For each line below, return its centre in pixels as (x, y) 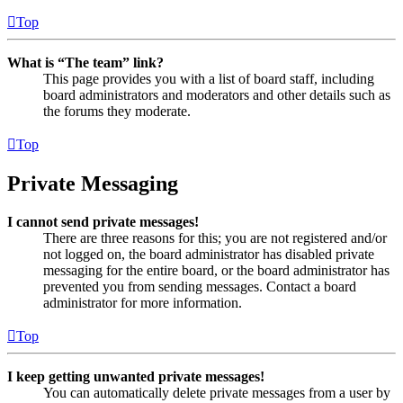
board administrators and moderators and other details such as (217, 95)
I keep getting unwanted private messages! (136, 377)
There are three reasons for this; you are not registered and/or (215, 238)
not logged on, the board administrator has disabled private (209, 255)
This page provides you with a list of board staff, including (209, 79)
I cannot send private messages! (103, 222)
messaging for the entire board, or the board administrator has (216, 271)
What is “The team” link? (85, 63)
